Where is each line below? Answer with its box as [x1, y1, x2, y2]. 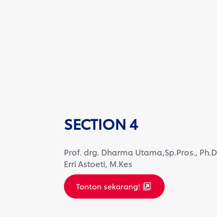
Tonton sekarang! [76, 181, 140, 191]
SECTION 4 [64, 112, 138, 133]
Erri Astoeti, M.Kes [64, 157, 132, 169]
